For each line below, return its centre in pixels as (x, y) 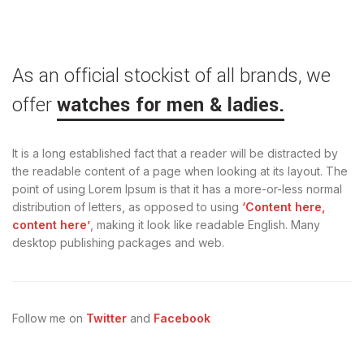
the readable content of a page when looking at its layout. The (180, 171)
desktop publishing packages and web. (118, 242)
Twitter (106, 318)
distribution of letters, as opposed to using (127, 206)
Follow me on (49, 318)
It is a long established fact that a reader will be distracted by (175, 153)
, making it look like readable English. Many (205, 224)
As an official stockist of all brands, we (171, 76)
